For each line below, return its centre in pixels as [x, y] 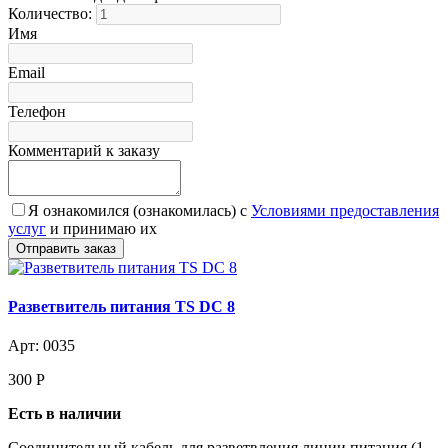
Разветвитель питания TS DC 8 [121, 306]
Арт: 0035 [41, 346]
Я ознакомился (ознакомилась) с [139, 210]
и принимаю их [101, 228]
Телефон [37, 111]
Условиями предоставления [345, 210]
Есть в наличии [64, 414]
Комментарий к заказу [84, 150]
